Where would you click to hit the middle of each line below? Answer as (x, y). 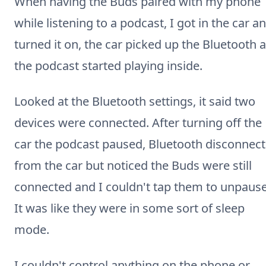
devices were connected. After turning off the (138, 123)
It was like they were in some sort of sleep (129, 208)
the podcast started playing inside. (108, 66)
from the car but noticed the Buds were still (133, 165)
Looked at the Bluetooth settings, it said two (135, 101)
